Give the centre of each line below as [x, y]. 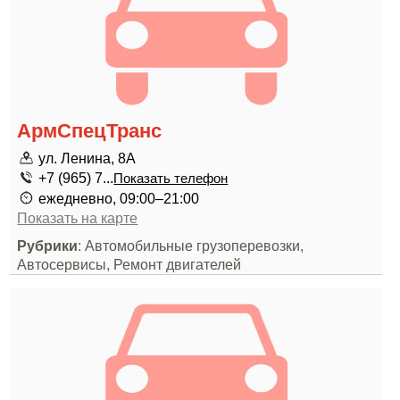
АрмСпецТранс [90, 131]
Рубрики [48, 246]
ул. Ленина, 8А [87, 158]
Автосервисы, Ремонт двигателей [129, 264]
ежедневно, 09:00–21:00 [119, 198]
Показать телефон [171, 179]
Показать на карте [78, 218]
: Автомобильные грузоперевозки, [191, 246]
